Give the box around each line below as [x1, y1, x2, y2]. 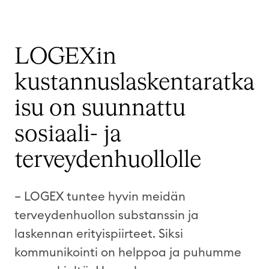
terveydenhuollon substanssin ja [14, 209, 199, 222]
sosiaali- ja [14, 122, 121, 146]
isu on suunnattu [14, 97, 186, 120]
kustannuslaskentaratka [14, 71, 255, 94]
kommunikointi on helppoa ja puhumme [14, 246, 241, 259]
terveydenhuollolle [14, 148, 201, 172]
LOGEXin [14, 45, 116, 68]
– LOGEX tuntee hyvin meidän [14, 190, 186, 203]
